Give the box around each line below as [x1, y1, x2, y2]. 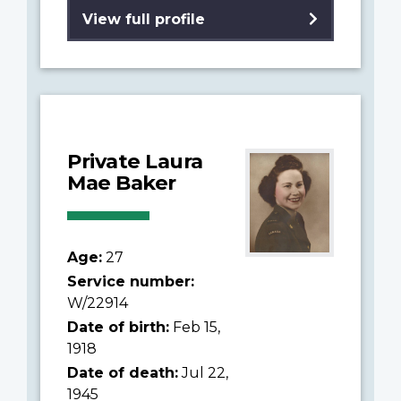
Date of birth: [67, 318, 169, 336]
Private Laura [67, 148, 203, 174]
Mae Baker [67, 169, 176, 195]
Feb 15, [169, 318, 220, 336]
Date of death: [67, 363, 178, 381]
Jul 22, [178, 363, 228, 381]
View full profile [82, 10, 205, 28]
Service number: [67, 272, 194, 290]
